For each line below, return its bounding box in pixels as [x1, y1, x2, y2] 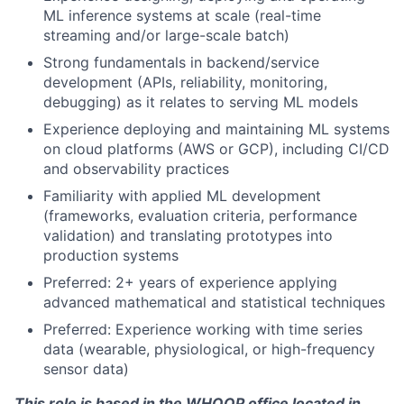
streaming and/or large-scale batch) [43, 25, 289, 44]
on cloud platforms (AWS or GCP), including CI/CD [43, 139, 390, 158]
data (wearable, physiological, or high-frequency [43, 339, 375, 358]
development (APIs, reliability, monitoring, [43, 72, 327, 91]
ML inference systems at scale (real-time [43, 5, 321, 24]
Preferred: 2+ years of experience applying [43, 272, 337, 291]
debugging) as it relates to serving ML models [43, 92, 358, 111]
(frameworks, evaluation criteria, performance [43, 206, 357, 225]
